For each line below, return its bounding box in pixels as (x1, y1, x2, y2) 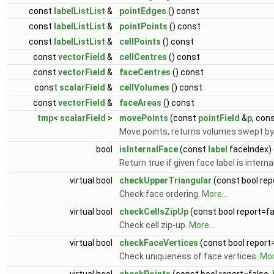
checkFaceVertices (119, 237, 198, 248)
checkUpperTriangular (119, 175, 212, 185)
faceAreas (119, 97, 161, 108)
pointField (198, 113, 240, 123)
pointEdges (119, 6, 166, 16)
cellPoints (119, 36, 161, 46)
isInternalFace (119, 144, 178, 154)
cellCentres (119, 51, 167, 62)
